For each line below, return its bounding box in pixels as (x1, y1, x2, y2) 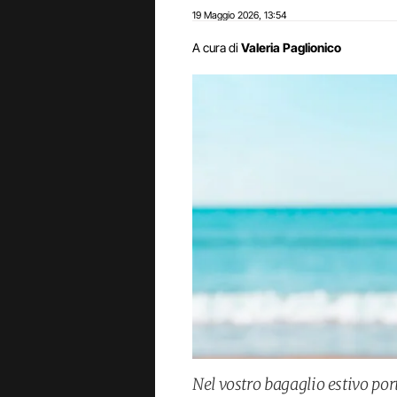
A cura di (192, 40, 238, 55)
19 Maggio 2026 (192, 9, 259, 21)
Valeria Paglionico (241, 40, 341, 55)
